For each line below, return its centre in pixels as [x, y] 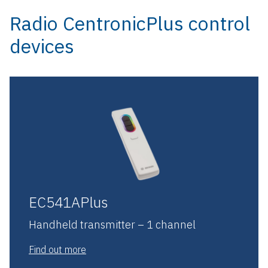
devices [42, 46]
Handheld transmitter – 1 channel [112, 224]
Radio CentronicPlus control [130, 23]
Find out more [57, 249]
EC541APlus [68, 202]
